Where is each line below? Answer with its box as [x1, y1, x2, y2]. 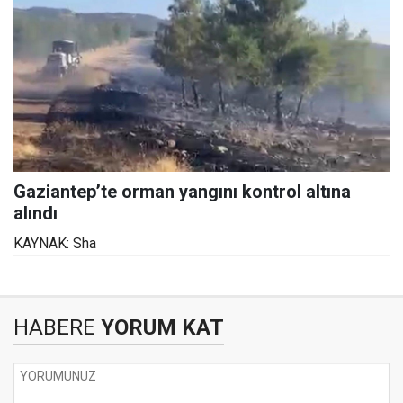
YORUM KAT [95, 314, 224, 340]
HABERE [13, 314, 95, 340]
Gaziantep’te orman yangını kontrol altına [13, 180, 351, 202]
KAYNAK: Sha [13, 234, 96, 252]
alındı [13, 201, 58, 224]
